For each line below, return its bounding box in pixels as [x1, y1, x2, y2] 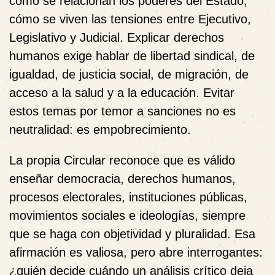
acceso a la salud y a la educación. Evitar [9, 85, 234, 99]
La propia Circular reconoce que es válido [9, 153, 235, 167]
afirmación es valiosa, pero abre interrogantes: [9, 245, 263, 259]
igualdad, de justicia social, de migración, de [9, 67, 249, 81]
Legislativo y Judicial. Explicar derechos [9, 30, 224, 44]
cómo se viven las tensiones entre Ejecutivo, [9, 12, 251, 26]
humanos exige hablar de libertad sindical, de [9, 48, 255, 63]
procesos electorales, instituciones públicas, [9, 190, 247, 204]
